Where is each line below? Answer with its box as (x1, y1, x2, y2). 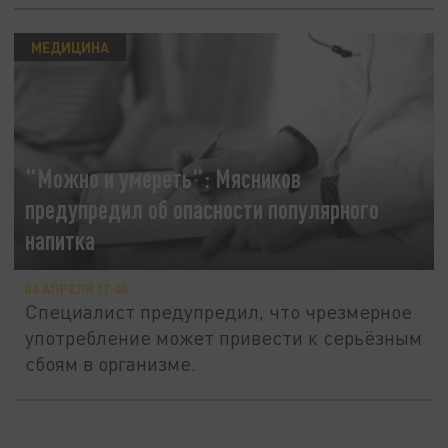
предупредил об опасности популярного (25, 194, 380, 224)
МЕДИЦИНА (30, 37, 109, 56)
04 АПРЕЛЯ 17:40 (25, 280, 129, 297)
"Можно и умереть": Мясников (25, 163, 302, 193)
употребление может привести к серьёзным (25, 325, 423, 349)
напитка (25, 225, 96, 255)
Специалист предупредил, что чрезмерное (25, 299, 413, 323)
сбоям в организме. (25, 351, 197, 375)
